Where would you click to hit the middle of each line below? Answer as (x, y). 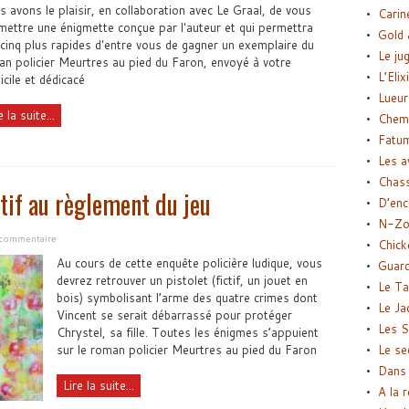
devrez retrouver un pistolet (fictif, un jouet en (182, 280)
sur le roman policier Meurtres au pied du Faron (186, 349)
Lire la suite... (98, 385)
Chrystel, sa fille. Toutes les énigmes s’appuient (187, 332)
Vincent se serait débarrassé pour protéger (174, 315)
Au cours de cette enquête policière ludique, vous (189, 262)
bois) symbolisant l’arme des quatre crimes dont (187, 297)
